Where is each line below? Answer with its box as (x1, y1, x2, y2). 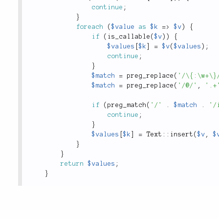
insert (170, 131, 194, 138)
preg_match (108, 102, 147, 109)
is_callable (108, 33, 151, 41)
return (61, 160, 84, 168)
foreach (76, 23, 104, 31)
